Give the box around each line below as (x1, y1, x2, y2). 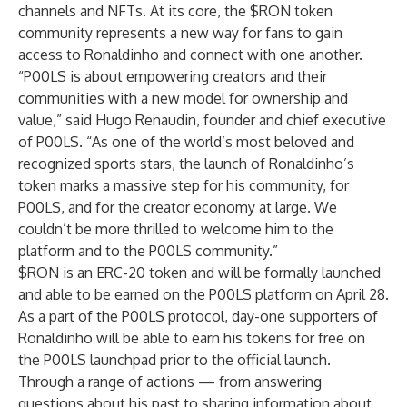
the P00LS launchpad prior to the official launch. (18, 351, 331, 369)
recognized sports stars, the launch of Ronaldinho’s (18, 154, 354, 173)
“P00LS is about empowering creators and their (18, 67, 327, 85)
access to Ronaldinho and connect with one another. (18, 45, 362, 64)
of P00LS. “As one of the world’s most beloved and (18, 133, 354, 151)
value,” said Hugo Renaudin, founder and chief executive (18, 111, 386, 129)
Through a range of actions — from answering (18, 372, 322, 391)
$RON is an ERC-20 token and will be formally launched (18, 263, 381, 282)
